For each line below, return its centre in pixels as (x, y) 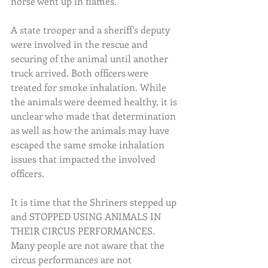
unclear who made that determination (95, 116)
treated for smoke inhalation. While (90, 87)
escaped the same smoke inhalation (89, 144)
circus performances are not (72, 259)
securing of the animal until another (91, 58)
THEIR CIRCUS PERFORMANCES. (84, 231)
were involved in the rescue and (80, 44)
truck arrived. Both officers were (81, 73)
